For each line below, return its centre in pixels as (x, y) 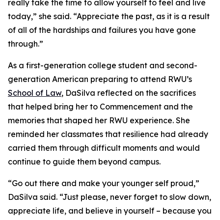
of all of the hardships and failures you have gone (102, 30)
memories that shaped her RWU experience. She (99, 120)
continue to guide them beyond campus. (84, 162)
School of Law (35, 93)
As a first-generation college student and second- (103, 65)
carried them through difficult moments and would (104, 148)
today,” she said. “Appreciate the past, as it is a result (109, 16)
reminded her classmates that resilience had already (108, 134)
